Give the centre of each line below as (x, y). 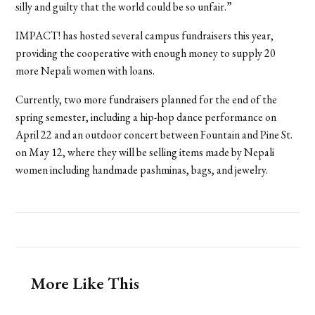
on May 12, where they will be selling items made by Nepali (145, 152)
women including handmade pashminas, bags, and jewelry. (142, 169)
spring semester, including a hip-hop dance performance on (146, 117)
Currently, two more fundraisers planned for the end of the (147, 99)
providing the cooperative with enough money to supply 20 (146, 53)
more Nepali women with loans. (85, 70)
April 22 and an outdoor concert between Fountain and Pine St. (154, 134)
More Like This (84, 283)
